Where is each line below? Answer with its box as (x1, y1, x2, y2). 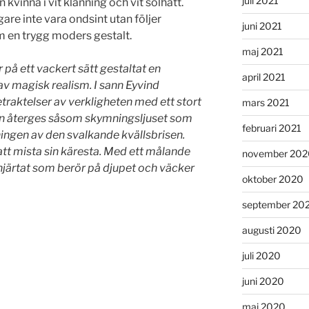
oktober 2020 (241, 172, 303, 185)
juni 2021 (241, 19, 282, 32)
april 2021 (241, 70, 286, 83)
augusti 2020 (241, 223, 301, 236)
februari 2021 (241, 121, 301, 134)
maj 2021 (241, 45, 283, 57)
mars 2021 (241, 96, 290, 108)
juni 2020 (241, 275, 284, 287)
